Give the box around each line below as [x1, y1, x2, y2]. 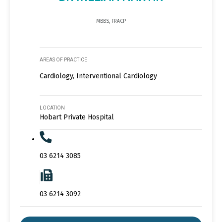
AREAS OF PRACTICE [40, 56, 87, 62]
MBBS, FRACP [96, 18, 126, 24]
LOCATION [40, 105, 65, 111]
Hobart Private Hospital [40, 112, 114, 121]
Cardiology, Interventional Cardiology [40, 71, 157, 80]
